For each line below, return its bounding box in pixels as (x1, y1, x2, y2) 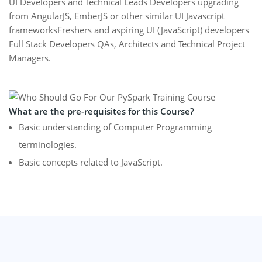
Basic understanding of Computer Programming (19, 120, 212, 133)
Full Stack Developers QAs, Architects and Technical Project (9, 37, 245, 50)
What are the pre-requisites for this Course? (9, 105, 194, 117)
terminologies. (19, 138, 77, 150)
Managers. (9, 51, 51, 64)
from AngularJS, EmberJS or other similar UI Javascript (9, 9, 225, 22)
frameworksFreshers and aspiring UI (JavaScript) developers (9, 23, 249, 36)
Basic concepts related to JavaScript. (19, 156, 163, 168)
